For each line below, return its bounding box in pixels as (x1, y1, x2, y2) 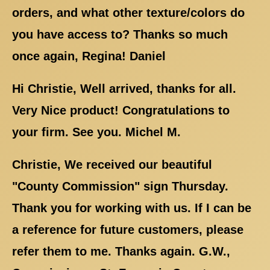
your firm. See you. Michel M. (12, 125, 181, 139)
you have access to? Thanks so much (12, 27, 228, 41)
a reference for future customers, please (12, 222, 243, 236)
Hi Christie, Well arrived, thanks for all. (12, 81, 236, 95)
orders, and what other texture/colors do (12, 5, 245, 19)
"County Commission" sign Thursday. (12, 179, 228, 193)
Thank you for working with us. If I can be (12, 201, 251, 215)
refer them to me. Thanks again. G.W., (12, 244, 230, 258)
